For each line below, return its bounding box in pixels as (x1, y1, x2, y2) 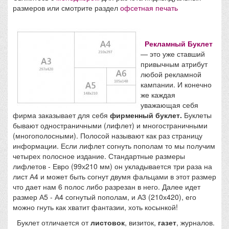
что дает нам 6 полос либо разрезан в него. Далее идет (13, 181, 200, 192)
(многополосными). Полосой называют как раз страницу (13, 130, 202, 141)
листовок (90, 217, 125, 227)
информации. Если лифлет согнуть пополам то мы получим (13, 141, 215, 151)
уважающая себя (141, 100, 198, 110)
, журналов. (176, 217, 215, 227)
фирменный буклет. (110, 110, 182, 120)
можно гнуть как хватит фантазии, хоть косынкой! (13, 202, 178, 212)
